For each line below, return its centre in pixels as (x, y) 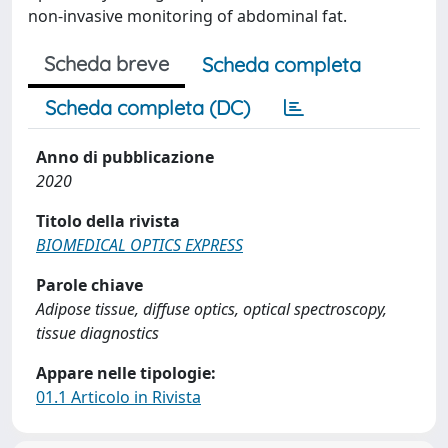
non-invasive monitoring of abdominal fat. (187, 16)
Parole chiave (89, 285)
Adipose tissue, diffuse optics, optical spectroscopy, (211, 309)
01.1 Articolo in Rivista (118, 397)
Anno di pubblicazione (125, 157)
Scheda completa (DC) (147, 107)
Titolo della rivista (108, 221)
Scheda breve (106, 63)
